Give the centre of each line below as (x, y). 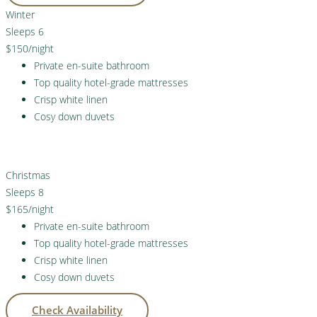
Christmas (28, 175)
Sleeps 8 (25, 192)
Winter (20, 14)
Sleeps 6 (25, 31)
